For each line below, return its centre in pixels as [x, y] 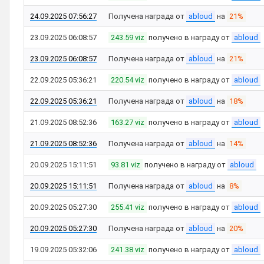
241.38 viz [128, 250]
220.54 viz [128, 80]
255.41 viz [128, 207]
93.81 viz [126, 165]
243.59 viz [128, 37]
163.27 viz [128, 122]
